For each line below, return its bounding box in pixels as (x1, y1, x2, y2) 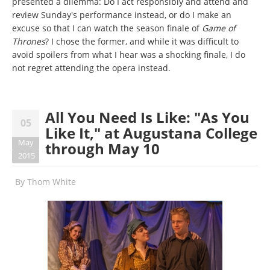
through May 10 (45, 139, 160, 159)
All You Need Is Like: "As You (45, 107, 250, 128)
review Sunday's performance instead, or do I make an (12, 9, 231, 21)
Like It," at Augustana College (45, 123, 257, 143)
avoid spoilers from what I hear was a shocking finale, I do (12, 49, 245, 61)
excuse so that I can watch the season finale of (12, 22, 202, 34)
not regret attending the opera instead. (12, 62, 171, 74)
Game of (202, 22, 236, 34)
